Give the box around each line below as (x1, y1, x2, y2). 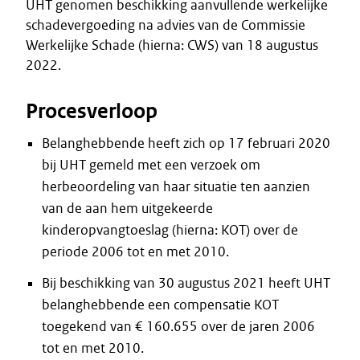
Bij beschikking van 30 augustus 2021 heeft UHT (42, 274, 330, 292)
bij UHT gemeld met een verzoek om (42, 156, 260, 174)
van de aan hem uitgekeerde (42, 199, 213, 217)
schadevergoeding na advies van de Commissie (26, 16, 305, 34)
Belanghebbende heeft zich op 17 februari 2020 (42, 134, 330, 152)
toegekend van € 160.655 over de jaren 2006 (42, 317, 315, 335)
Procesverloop (26, 98, 157, 125)
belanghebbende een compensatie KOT (42, 296, 279, 313)
